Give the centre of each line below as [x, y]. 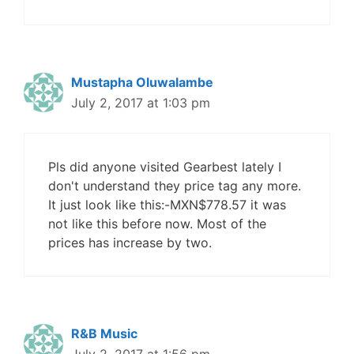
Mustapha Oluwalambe [142, 83]
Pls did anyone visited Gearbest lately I [165, 167]
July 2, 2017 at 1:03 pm [141, 103]
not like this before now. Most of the [157, 224]
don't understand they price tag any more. [175, 186]
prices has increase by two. [130, 243]
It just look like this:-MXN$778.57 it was [167, 205]
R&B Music [104, 334]
